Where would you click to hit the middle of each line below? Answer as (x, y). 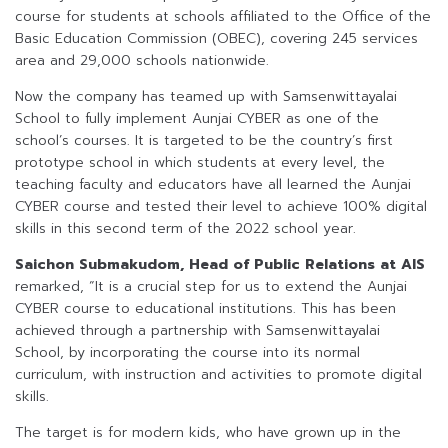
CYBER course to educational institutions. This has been (205, 309)
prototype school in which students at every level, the (200, 163)
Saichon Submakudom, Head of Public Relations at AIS (220, 265)
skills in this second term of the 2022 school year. (185, 229)
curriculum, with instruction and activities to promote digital (218, 375)
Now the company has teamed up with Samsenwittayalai (206, 97)
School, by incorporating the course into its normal (187, 353)
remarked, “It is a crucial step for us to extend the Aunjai (211, 287)
